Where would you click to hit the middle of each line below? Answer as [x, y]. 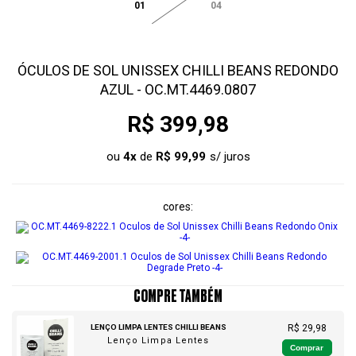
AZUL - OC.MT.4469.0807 [178, 89]
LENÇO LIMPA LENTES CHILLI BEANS [158, 327]
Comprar [307, 348]
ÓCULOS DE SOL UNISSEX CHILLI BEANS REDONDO [178, 70]
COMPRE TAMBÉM [178, 296]
